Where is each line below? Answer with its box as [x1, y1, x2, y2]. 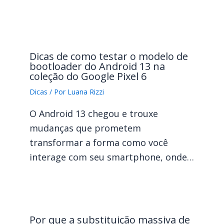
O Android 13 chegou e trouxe [29, 107, 158, 119]
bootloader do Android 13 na [29, 59, 165, 73]
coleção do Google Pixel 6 [29, 69, 146, 83]
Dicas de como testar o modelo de [29, 49, 188, 63]
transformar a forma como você [29, 136, 168, 148]
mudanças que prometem [29, 121, 141, 134]
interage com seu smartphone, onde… [29, 150, 194, 163]
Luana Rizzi [67, 86, 104, 96]
